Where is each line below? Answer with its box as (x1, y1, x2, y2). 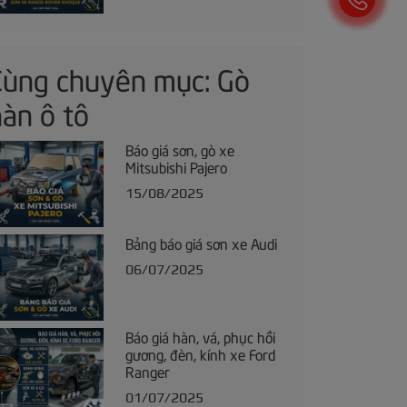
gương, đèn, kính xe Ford (124, 343, 275, 364)
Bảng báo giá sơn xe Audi (124, 232, 277, 253)
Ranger (124, 361, 170, 382)
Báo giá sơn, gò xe (124, 138, 234, 159)
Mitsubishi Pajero (124, 155, 227, 176)
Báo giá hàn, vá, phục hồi (124, 326, 275, 347)
